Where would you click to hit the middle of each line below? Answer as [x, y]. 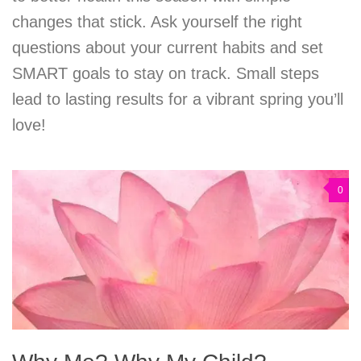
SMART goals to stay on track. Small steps [166, 74]
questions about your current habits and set [168, 48]
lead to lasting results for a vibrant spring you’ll [178, 100]
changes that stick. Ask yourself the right [157, 22]
